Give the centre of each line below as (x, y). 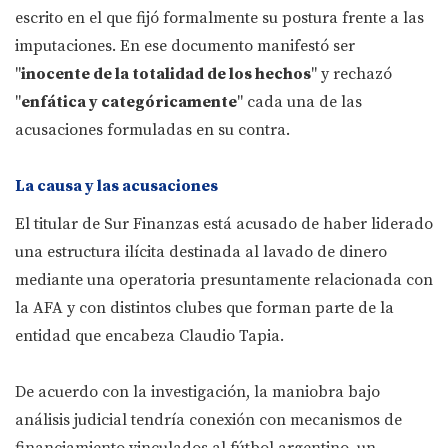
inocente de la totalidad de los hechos (166, 74)
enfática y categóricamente (129, 102)
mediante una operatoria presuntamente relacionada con (224, 280)
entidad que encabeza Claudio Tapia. (149, 336)
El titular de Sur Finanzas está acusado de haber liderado (224, 224)
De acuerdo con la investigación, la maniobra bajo (197, 392)
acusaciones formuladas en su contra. (152, 130)
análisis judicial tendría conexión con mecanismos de (208, 420)
